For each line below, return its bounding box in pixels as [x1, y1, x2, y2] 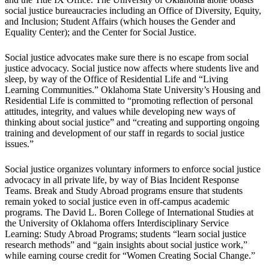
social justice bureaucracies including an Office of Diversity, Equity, [5, 5, 261, 16]
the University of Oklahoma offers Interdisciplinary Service [5, 218, 229, 229]
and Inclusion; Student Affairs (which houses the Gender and [5, 16, 235, 27]
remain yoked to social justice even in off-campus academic [5, 196, 229, 207]
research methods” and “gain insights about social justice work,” [5, 240, 247, 250]
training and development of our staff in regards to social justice [5, 128, 244, 139]
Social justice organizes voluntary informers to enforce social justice [5, 164, 261, 175]
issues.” [5, 139, 36, 150]
